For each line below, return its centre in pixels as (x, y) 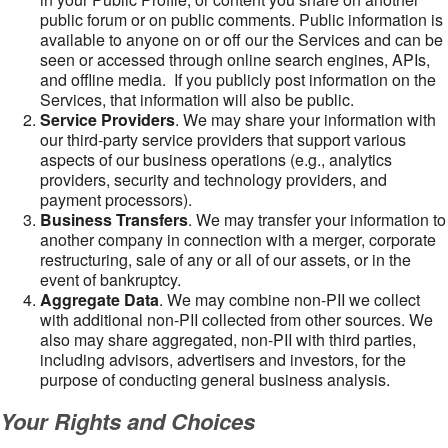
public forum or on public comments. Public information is (241, 19)
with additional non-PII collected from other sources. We (236, 319)
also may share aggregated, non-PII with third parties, (228, 339)
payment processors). (116, 199)
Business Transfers (114, 219)
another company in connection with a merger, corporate (238, 239)
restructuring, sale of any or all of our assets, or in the (225, 259)
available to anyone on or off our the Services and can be (241, 39)
